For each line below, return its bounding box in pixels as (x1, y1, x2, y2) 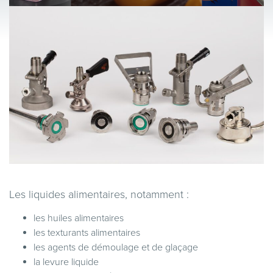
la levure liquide (34, 255, 99, 268)
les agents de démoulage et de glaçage (34, 241, 198, 253)
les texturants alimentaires (34, 226, 140, 239)
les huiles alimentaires (34, 211, 124, 224)
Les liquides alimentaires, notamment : (9, 187, 189, 201)
